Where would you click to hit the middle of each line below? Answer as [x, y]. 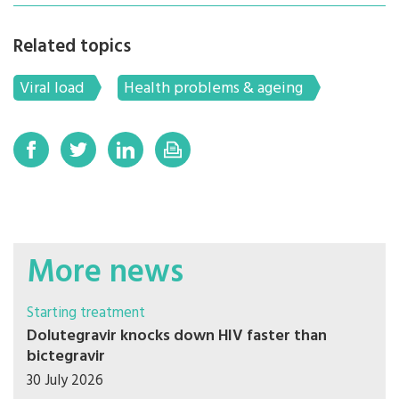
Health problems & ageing [213, 89]
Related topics [72, 47]
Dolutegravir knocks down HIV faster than [177, 337]
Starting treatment [86, 313]
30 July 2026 [65, 381]
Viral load [52, 89]
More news [105, 274]
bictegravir [66, 357]
